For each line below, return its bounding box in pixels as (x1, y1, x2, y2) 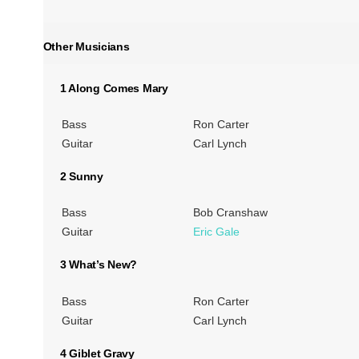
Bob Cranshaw (192, 206, 268, 220)
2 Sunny (59, 169, 103, 183)
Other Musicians (42, 40, 130, 54)
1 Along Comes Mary (59, 81, 168, 95)
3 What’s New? (59, 258, 138, 272)
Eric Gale (192, 225, 240, 239)
